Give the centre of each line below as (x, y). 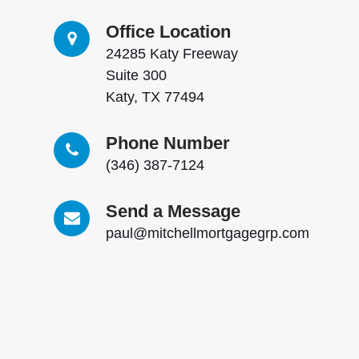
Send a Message (173, 211)
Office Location (169, 31)
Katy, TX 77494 (155, 97)
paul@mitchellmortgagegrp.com (208, 233)
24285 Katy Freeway (172, 53)
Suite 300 (137, 75)
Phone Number (168, 143)
